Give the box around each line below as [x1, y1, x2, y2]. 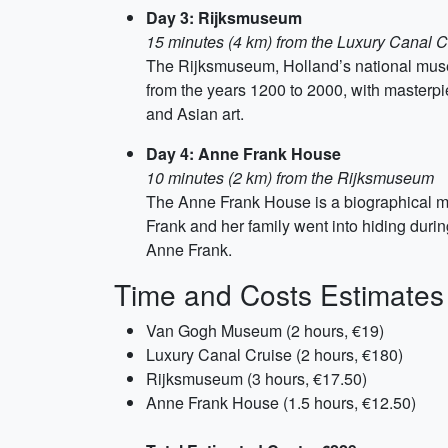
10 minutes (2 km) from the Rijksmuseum [146, 166, 434, 189]
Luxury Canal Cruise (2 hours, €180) [146, 343, 403, 366]
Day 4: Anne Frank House [146, 142, 341, 165]
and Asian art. [146, 102, 244, 125]
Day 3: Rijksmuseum [146, 6, 302, 29]
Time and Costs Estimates [114, 274, 444, 314]
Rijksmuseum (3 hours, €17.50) [146, 367, 367, 390]
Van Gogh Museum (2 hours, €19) [146, 319, 384, 342]
